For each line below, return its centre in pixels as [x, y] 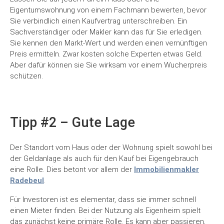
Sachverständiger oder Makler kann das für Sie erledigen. [106, 32]
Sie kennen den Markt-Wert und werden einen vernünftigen [108, 43]
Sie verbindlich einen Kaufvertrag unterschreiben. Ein [98, 21]
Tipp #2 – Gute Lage [72, 123]
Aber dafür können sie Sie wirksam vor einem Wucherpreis [108, 65]
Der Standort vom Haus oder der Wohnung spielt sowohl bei [111, 148]
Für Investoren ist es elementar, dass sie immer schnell [103, 200]
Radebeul [27, 181]
